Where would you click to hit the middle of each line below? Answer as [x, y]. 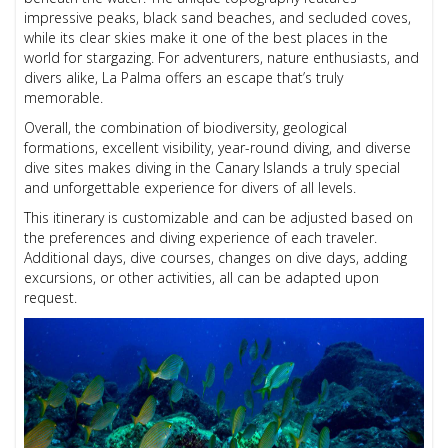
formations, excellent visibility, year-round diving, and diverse [218, 148]
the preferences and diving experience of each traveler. [201, 238]
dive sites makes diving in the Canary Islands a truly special [212, 168]
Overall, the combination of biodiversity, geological [186, 128]
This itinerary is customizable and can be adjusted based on [219, 218]
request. [51, 298]
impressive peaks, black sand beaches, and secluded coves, [218, 18]
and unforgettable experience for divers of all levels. [190, 188]
